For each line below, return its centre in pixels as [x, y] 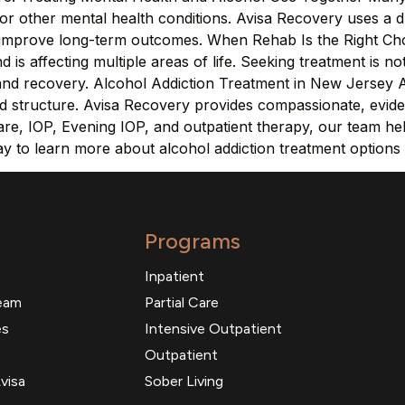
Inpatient [175, 277]
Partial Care [182, 303]
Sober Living [184, 381]
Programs [193, 241]
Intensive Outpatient [214, 329]
